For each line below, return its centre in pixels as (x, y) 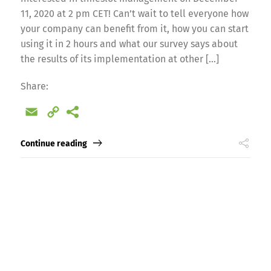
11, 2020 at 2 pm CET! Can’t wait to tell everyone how (134, 13)
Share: (34, 86)
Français (100, 115)
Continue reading (54, 143)
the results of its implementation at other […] (119, 59)
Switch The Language (135, 65)
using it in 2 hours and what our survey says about (129, 44)
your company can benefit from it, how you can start (134, 28)
